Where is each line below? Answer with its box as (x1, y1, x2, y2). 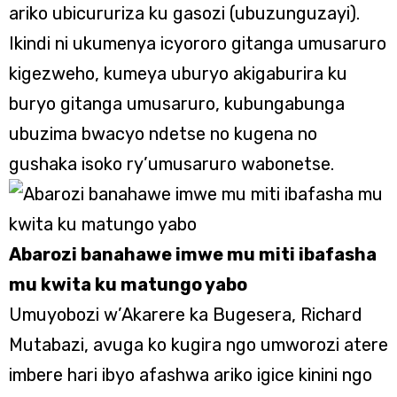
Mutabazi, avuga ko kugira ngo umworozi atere (9, 334, 388, 355)
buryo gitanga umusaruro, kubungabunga (9, 93, 345, 114)
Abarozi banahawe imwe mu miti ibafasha (9, 244, 377, 265)
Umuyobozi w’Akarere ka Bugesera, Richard (9, 304, 362, 325)
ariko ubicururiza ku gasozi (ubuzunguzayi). (9, 3, 360, 24)
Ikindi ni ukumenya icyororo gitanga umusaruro (9, 33, 386, 54)
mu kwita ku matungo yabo (9, 274, 247, 295)
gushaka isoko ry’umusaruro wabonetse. (9, 153, 334, 175)
